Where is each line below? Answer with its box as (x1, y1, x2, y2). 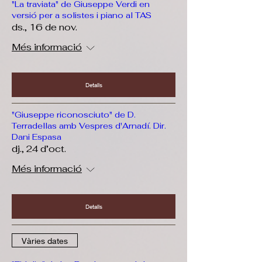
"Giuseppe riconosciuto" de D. (12, 109, 136, 120)
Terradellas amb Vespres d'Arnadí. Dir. (12, 120, 166, 131)
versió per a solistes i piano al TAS (12, 10, 151, 20)
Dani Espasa (12, 132, 61, 142)
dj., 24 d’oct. (12, 143, 66, 155)
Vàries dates (22, 235, 68, 246)
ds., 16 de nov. (12, 21, 77, 33)
